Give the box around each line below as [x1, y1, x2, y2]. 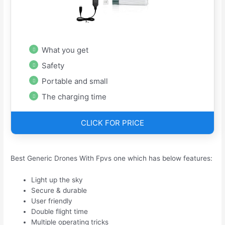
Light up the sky [31, 176, 83, 184]
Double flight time [31, 207, 88, 216]
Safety [42, 60, 65, 70]
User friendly [31, 197, 73, 205]
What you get [42, 45, 89, 55]
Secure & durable [31, 186, 87, 195]
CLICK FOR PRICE [81, 118, 144, 128]
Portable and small [42, 76, 108, 86]
